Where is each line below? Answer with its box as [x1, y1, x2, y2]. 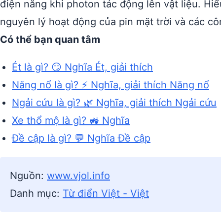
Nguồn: [10, 170, 47, 182]
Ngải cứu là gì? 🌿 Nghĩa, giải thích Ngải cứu [12, 97, 217, 109]
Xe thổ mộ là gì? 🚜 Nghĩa [12, 114, 130, 126]
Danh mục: [10, 187, 63, 199]
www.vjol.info [47, 170, 110, 182]
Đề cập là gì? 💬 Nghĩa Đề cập [12, 132, 150, 144]
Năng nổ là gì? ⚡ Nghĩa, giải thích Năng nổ [12, 79, 209, 91]
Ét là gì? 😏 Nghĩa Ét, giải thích [12, 61, 153, 73]
